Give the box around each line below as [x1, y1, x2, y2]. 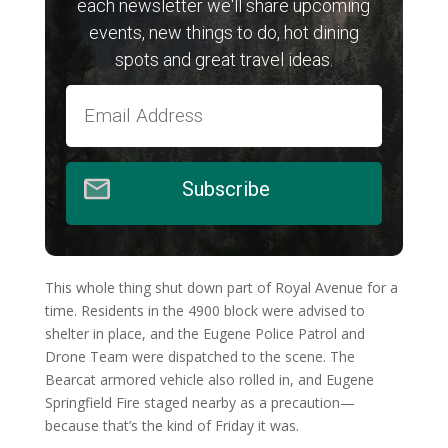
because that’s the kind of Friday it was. [44, 415, 299, 435]
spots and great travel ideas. [114, 48, 333, 70]
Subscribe [177, 176, 271, 201]
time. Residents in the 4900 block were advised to [44, 300, 365, 320]
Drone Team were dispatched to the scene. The [44, 346, 355, 366]
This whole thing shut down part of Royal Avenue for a [44, 277, 398, 297]
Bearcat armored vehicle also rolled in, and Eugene [44, 369, 374, 389]
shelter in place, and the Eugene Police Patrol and [44, 323, 365, 343]
